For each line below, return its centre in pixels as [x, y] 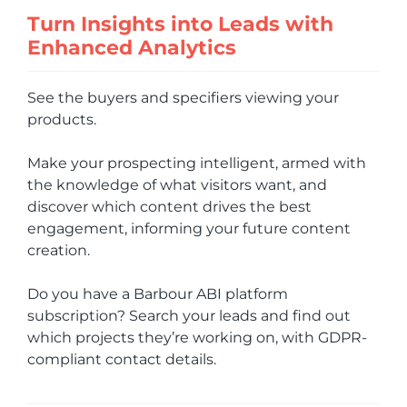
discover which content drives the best [169, 206]
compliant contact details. [122, 359]
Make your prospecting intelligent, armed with [197, 163]
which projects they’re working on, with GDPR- [197, 337]
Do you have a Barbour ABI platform [158, 293]
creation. [59, 250]
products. [62, 119]
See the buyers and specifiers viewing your [183, 97]
